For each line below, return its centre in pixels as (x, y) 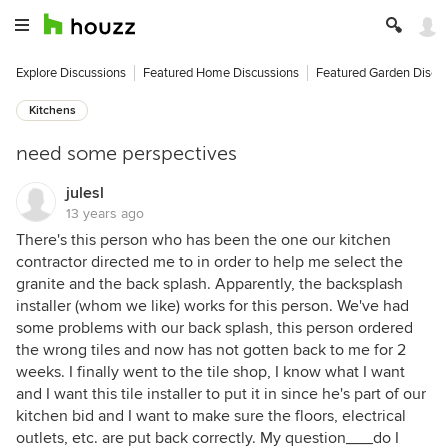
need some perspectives (126, 153)
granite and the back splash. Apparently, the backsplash (209, 284)
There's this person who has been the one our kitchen (203, 240)
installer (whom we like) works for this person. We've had (212, 306)
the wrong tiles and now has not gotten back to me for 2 (211, 350)
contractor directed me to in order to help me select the (209, 262)
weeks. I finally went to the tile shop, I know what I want (210, 372)
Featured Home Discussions (221, 73)
